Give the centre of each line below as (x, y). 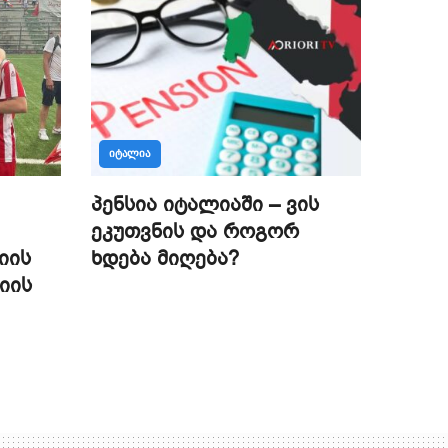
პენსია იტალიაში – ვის (205, 205)
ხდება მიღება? (165, 259)
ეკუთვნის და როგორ (195, 232)
